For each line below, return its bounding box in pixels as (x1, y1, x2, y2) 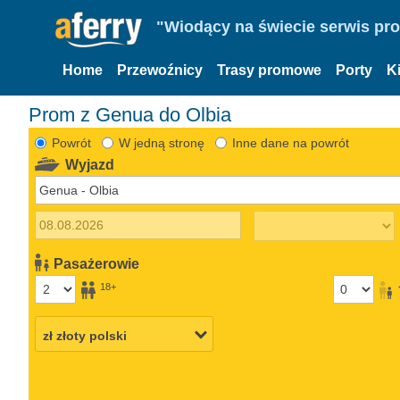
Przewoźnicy (117, 62, 203, 78)
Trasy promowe (217, 62, 321, 78)
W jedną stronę (118, 135, 204, 150)
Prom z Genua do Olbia (29, 103, 231, 126)
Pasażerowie (54, 255, 140, 271)
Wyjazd (65, 156, 115, 172)
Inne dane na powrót (231, 135, 349, 150)
